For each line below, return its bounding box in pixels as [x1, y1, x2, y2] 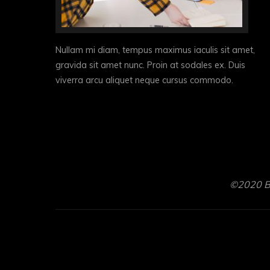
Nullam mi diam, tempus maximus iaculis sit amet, [55, 44, 255, 55]
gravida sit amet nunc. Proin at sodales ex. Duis [55, 59, 245, 71]
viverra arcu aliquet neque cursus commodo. [55, 74, 233, 86]
